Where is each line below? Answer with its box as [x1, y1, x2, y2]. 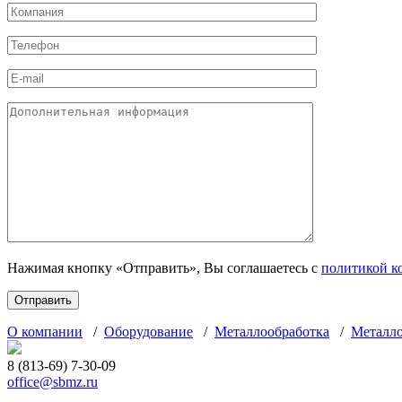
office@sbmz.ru [7, 373, 98, 389]
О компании [7, 323, 83, 339]
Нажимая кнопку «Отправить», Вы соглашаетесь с [7, 259, 321, 275]
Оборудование [104, 323, 193, 339]
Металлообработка [214, 323, 329, 339]
